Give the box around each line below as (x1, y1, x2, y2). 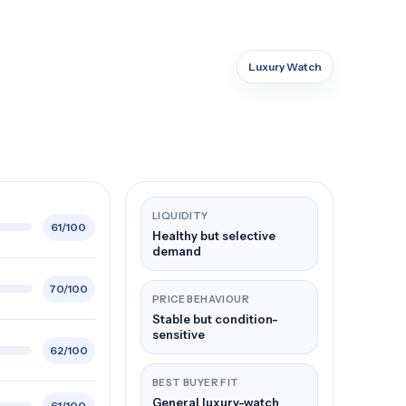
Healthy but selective (151, 228, 275, 243)
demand (151, 244, 201, 258)
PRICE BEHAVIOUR (151, 294, 249, 305)
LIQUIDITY (151, 210, 208, 222)
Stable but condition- (151, 312, 278, 326)
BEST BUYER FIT (151, 377, 239, 389)
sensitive (151, 327, 205, 342)
